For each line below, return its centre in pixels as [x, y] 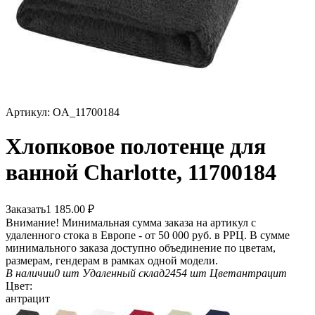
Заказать [26, 209]
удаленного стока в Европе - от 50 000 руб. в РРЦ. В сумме [148, 235]
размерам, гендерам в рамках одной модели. [112, 260]
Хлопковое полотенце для [136, 147]
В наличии [30, 273]
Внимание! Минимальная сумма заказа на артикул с [131, 222]
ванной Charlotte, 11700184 [141, 173]
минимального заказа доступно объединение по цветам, [141, 247]
